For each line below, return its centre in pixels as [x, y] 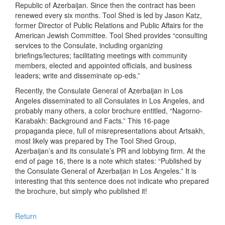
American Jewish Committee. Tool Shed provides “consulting [111, 35]
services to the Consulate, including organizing [89, 45]
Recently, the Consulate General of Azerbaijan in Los [99, 91]
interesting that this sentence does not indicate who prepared [112, 181]
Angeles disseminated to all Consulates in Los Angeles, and [110, 101]
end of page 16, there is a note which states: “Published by [108, 161]
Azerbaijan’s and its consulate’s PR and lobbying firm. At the [110, 151]
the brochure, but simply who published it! [81, 191]
